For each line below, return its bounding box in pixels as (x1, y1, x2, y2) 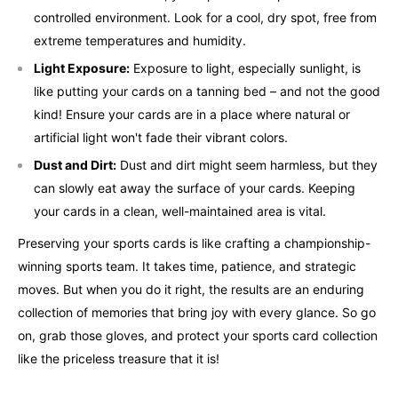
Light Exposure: (34, 60, 130, 76)
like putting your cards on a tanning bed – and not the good (34, 83, 380, 99)
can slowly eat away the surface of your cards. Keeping (34, 179, 355, 195)
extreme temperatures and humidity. (34, 32, 246, 48)
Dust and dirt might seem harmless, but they (116, 156, 378, 172)
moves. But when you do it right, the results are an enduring (18, 281, 364, 297)
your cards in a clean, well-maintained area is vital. (34, 203, 326, 219)
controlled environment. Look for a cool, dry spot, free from (34, 9, 377, 25)
